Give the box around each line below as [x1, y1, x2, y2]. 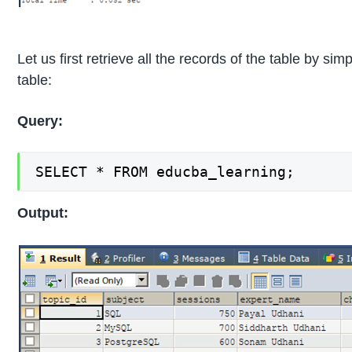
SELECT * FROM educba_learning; [35, 163, 295, 180]
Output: [17, 205, 69, 222]
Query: [17, 112, 64, 129]
